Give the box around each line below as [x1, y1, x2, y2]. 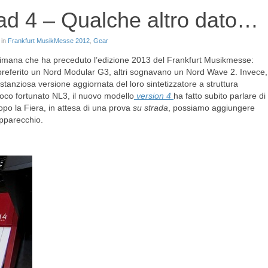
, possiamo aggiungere [168, 103, 255, 112]
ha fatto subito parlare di [173, 91, 266, 100]
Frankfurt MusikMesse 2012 [8, 37, 90, 44]
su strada [133, 103, 168, 112]
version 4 [136, 91, 171, 100]
